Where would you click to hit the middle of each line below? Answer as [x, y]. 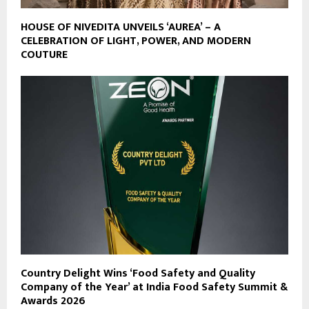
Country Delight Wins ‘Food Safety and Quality [138, 273]
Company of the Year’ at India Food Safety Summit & [154, 287]
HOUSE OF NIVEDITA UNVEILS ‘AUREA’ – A [121, 28]
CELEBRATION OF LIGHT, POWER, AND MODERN [136, 41]
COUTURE [44, 55]
